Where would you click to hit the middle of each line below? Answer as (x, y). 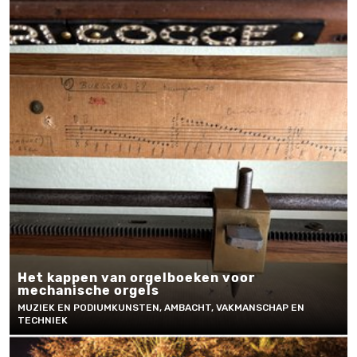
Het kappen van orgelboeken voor (136, 278)
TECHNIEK (43, 320)
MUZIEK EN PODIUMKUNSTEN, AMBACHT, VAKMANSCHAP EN (161, 308)
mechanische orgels (88, 290)
